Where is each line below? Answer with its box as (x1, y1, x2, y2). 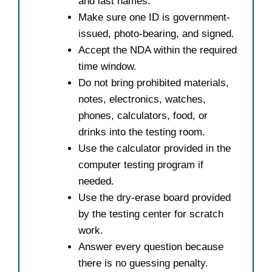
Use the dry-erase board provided (78, 192, 231, 203)
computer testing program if (78, 159, 203, 171)
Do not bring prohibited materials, (78, 77, 229, 89)
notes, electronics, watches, (78, 93, 206, 105)
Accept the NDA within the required (78, 44, 237, 56)
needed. (78, 175, 114, 187)
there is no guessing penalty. (78, 257, 208, 269)
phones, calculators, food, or (78, 110, 208, 121)
